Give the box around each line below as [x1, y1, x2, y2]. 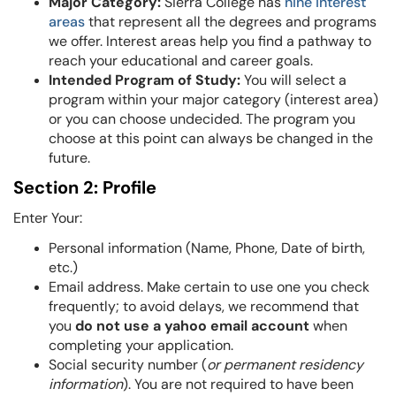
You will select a [244, 71, 346, 89]
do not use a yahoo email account [75, 316, 309, 335]
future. [49, 148, 101, 167]
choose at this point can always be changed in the [49, 129, 373, 148]
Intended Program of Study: [49, 71, 244, 89]
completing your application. [49, 336, 233, 354]
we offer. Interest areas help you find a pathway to [49, 32, 371, 50]
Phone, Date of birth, [235, 239, 365, 257]
